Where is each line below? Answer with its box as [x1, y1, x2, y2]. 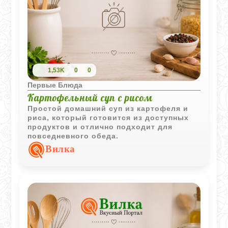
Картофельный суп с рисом [27, 91, 153, 104]
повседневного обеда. [27, 131, 119, 140]
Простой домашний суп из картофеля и [27, 104, 189, 112]
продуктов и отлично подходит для [27, 122, 173, 131]
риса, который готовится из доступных [27, 113, 189, 122]
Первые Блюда [27, 80, 83, 89]
